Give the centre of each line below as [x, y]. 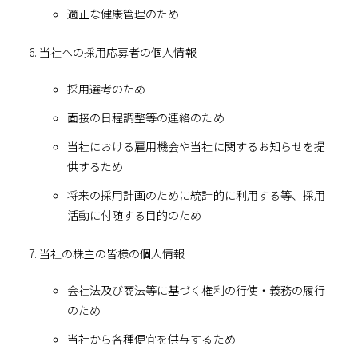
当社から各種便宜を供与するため [151, 338]
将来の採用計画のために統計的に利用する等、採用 [196, 195]
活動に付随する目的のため [134, 215]
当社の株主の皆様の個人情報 [112, 253]
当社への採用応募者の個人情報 [117, 52]
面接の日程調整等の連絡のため [145, 117]
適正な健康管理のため [123, 14]
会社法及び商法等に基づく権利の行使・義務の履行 [196, 290]
